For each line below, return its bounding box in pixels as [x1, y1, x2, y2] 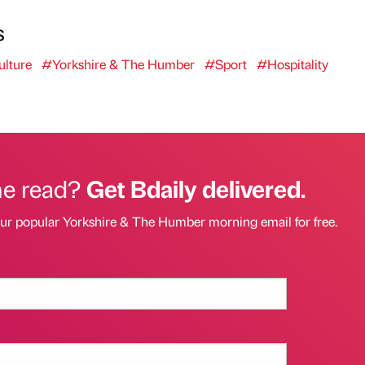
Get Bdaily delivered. [86, 173, 306, 204]
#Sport [204, 55, 247, 73]
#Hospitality [256, 55, 328, 73]
